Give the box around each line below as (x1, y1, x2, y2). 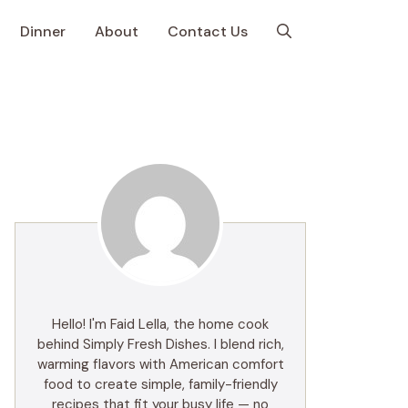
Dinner (20, 22, 66, 41)
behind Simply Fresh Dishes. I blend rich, (36, 335, 284, 353)
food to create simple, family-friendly (43, 375, 278, 393)
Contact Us (168, 22, 248, 41)
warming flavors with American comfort (36, 355, 284, 373)
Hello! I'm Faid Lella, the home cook (52, 315, 269, 333)
